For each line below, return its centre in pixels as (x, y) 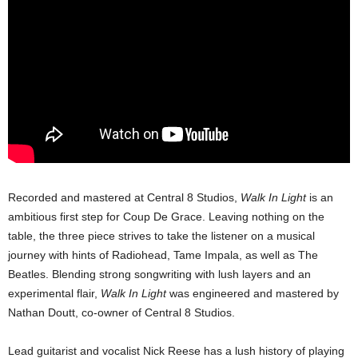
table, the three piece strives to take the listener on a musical (161, 235)
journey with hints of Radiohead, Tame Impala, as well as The (163, 255)
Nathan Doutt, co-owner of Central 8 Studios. (121, 312)
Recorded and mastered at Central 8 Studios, (124, 197)
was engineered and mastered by (253, 293)
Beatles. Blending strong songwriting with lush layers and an (159, 274)
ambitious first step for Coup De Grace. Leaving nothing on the (166, 216)
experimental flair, (54, 293)
